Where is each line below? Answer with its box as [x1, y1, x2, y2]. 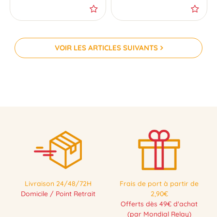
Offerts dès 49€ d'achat [121, 200, 198, 208]
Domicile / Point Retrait [20, 189, 95, 198]
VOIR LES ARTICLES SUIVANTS [54, 43, 158, 52]
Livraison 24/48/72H [24, 179, 92, 188]
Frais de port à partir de [120, 179, 199, 188]
